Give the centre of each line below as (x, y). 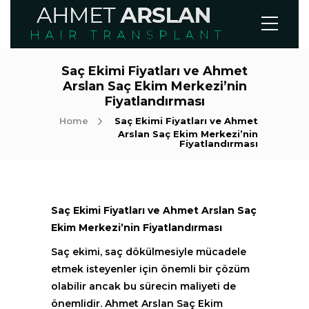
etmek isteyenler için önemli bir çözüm (150, 269)
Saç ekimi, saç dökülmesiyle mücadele (149, 252)
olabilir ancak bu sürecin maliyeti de (143, 286)
